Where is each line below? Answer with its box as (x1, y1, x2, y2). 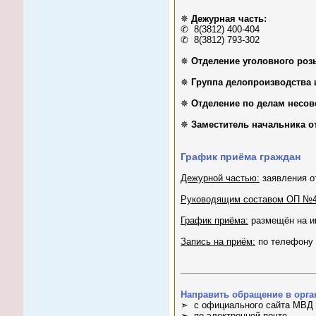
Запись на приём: (181, 236, 255, 248)
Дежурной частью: (181, 173, 260, 184)
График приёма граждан (181, 151, 300, 163)
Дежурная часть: (191, 13, 267, 25)
